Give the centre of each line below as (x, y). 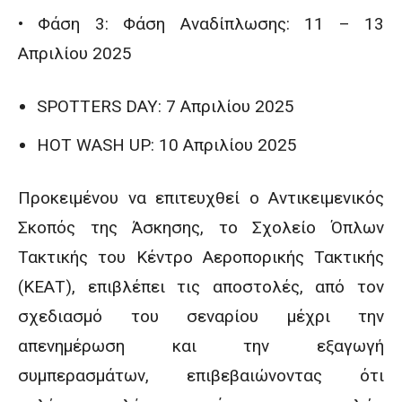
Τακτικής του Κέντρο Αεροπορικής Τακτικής (201, 257)
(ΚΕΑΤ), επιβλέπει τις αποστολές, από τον (201, 287)
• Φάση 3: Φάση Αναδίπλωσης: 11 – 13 (201, 24)
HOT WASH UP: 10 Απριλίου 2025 (167, 145)
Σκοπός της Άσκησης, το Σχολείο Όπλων (201, 227)
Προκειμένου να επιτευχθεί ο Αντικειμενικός (201, 198)
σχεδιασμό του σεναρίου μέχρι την (201, 316)
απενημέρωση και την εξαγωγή (201, 346)
